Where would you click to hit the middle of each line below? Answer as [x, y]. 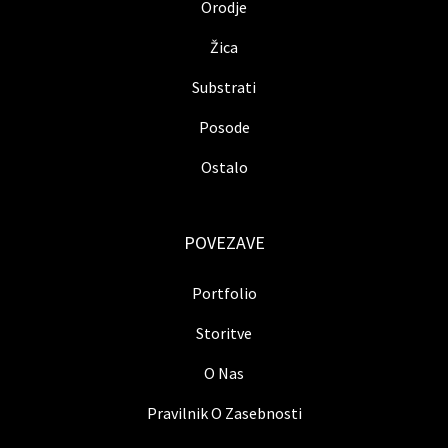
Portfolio [224, 293]
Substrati [224, 87]
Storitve [224, 333]
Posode [224, 127]
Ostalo [224, 167]
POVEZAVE [224, 243]
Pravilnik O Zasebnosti [224, 413]
